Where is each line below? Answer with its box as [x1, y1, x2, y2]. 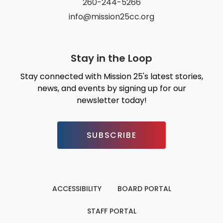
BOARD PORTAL [117, 183, 171, 194]
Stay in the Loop [71, 51, 152, 65]
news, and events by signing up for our [37, 82, 186, 94]
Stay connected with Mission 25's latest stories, [20, 70, 203, 82]
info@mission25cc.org [69, 10, 154, 22]
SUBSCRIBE [86, 129, 137, 141]
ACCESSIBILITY [52, 183, 102, 194]
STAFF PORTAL [87, 206, 136, 216]
